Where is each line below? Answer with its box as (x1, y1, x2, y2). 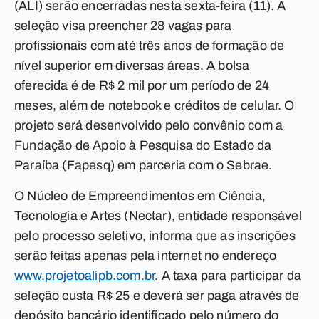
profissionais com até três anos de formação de (14, 38, 285, 53)
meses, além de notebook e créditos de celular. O (14, 98, 295, 113)
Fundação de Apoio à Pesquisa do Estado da (14, 138, 272, 152)
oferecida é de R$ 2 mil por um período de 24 (14, 78, 269, 93)
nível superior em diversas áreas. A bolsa (14, 58, 250, 73)
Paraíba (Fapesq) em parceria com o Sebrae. (14, 158, 273, 172)
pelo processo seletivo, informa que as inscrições (14, 229, 296, 243)
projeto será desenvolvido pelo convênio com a (14, 118, 283, 132)
